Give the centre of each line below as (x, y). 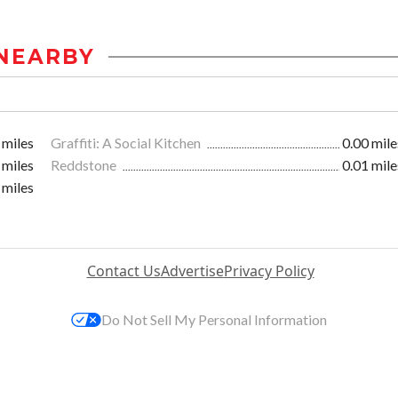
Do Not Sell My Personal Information (214, 320)
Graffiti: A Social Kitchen (127, 143)
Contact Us (123, 271)
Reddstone (85, 165)
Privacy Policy (269, 271)
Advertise (192, 271)
